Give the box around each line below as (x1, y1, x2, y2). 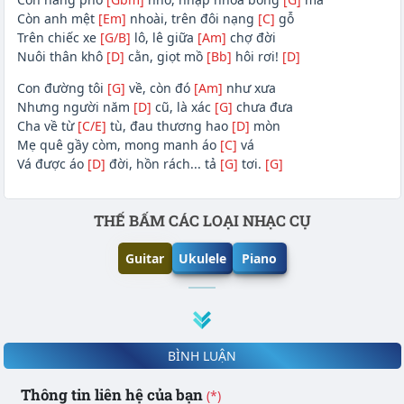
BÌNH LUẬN (168, 346, 236, 364)
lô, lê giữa (130, 29, 197, 47)
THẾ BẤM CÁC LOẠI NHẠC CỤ (93, 210, 311, 232)
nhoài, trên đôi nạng (125, 10, 258, 28)
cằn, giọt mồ (124, 48, 207, 66)
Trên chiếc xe (16, 29, 100, 47)
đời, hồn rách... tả (105, 155, 220, 173)
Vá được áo (16, 155, 87, 173)
